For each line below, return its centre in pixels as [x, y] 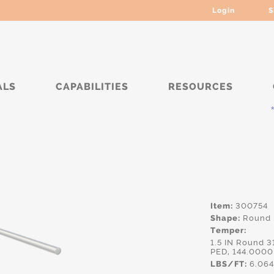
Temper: [228, 230]
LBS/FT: [229, 264]
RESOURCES [201, 87]
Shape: [225, 218]
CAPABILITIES [92, 87]
